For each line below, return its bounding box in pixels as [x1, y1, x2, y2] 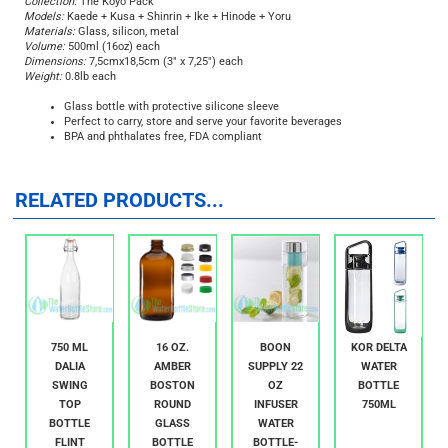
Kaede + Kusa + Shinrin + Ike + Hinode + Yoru [64, 22, 291, 36]
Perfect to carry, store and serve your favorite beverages [64, 127, 342, 141]
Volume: [24, 52, 65, 66]
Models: [24, 22, 64, 36]
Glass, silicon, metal [75, 37, 179, 51]
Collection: [24, 7, 77, 21]
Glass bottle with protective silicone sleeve [64, 112, 279, 126]
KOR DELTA [350, 353, 407, 367]
